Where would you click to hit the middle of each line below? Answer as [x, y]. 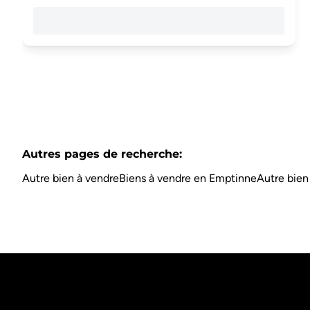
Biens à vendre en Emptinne [188, 179]
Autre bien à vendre [71, 179]
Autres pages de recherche [101, 154]
